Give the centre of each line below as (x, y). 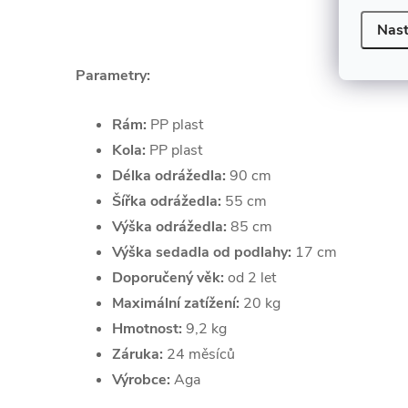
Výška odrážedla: (171, 227)
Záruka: (138, 354)
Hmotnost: (147, 329)
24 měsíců (199, 354)
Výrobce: (141, 380)
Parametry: (113, 76)
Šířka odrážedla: (168, 201)
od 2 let (250, 278)
